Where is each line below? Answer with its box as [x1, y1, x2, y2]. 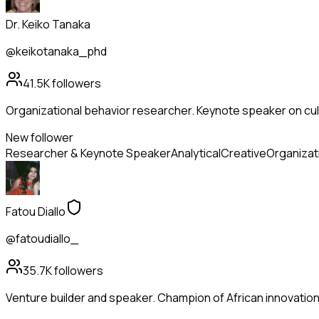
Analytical [171, 145, 221, 162]
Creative [221, 145, 266, 162]
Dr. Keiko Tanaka [6, 16, 90, 33]
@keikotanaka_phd [6, 43, 107, 60]
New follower [6, 130, 73, 146]
